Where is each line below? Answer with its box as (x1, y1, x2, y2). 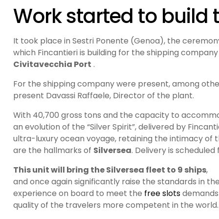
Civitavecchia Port (13, 59, 91, 70)
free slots (144, 188, 180, 199)
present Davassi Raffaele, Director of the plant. (13, 90, 194, 102)
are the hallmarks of (13, 145, 93, 156)
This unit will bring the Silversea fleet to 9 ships (13, 164, 206, 176)
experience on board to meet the (13, 188, 144, 199)
